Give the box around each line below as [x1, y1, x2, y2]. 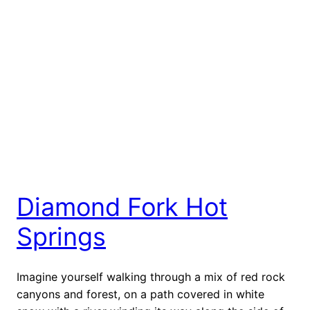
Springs [17, 221, 106, 252]
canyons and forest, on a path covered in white [17, 286, 264, 301]
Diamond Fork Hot [17, 191, 228, 222]
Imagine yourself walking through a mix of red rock [17, 269, 285, 284]
